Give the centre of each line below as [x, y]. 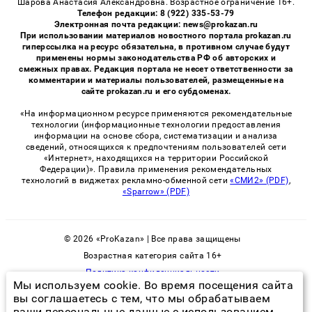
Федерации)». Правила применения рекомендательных [156, 169]
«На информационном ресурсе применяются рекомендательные [156, 113]
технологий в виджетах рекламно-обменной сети [126, 180]
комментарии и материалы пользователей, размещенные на [156, 80]
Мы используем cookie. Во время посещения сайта [153, 285]
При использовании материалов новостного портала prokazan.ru [156, 35]
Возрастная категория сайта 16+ [153, 255]
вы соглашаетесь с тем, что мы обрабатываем [142, 298]
